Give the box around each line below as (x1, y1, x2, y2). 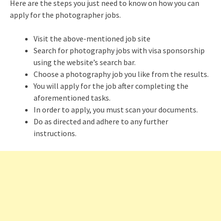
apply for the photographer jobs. (10, 10, 121, 20)
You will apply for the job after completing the (34, 81, 188, 91)
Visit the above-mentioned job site (34, 34, 150, 43)
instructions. (34, 128, 76, 138)
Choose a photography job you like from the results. (34, 69, 209, 79)
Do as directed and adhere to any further (34, 116, 168, 126)
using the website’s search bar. (34, 57, 136, 67)
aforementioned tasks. (34, 93, 110, 103)
